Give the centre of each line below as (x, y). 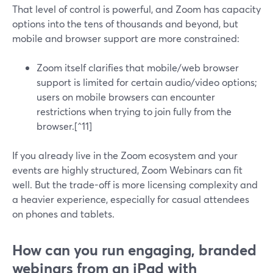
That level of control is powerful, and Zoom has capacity (136, 9)
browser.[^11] (64, 126)
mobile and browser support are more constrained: (126, 38)
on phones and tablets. (63, 214)
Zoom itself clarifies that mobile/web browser (138, 67)
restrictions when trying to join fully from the (134, 111)
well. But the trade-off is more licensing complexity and (135, 184)
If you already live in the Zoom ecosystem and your (125, 155)
